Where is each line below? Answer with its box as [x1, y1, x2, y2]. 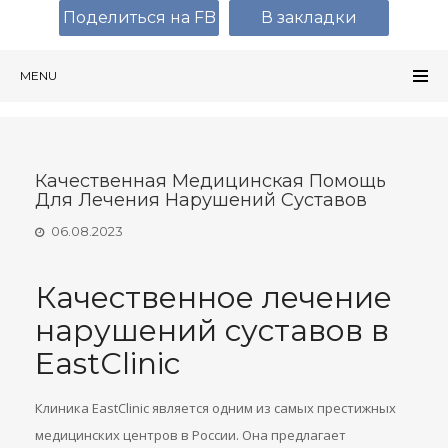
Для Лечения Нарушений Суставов [35, 189, 367, 211]
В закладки [261, 8, 357, 27]
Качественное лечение [35, 279, 392, 316]
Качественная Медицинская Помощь [35, 170, 386, 192]
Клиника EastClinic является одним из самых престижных [35, 399, 396, 417]
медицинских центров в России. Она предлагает [35, 426, 346, 444]
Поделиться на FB [62, 8, 216, 27]
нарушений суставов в [35, 312, 389, 349]
